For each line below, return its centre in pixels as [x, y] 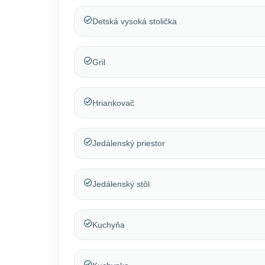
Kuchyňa [108, 225]
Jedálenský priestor [128, 143]
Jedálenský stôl [121, 184]
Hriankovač [113, 103]
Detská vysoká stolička [134, 22]
